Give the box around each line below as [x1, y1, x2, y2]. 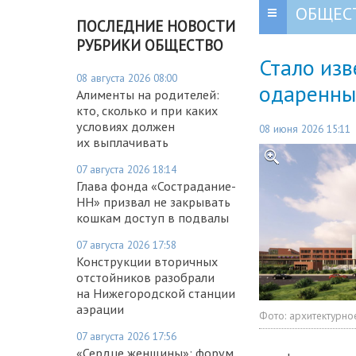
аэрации [76, 300, 124, 317]
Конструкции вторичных [76, 253, 218, 269]
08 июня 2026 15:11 [259, 121, 350, 136]
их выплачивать [76, 133, 168, 150]
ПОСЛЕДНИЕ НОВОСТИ [76, 16, 235, 36]
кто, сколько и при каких [76, 102, 218, 118]
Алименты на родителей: [76, 86, 219, 103]
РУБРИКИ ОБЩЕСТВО [76, 35, 223, 55]
